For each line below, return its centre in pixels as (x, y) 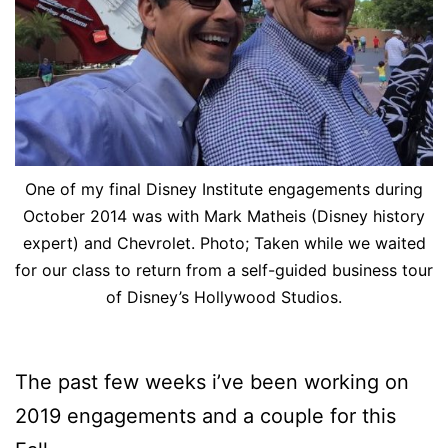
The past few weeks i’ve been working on (212, 382)
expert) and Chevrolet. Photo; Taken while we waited (224, 243)
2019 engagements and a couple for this (205, 416)
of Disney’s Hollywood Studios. (224, 297)
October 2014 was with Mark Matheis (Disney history (224, 216)
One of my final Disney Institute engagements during (224, 189)
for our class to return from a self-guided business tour (224, 270)
